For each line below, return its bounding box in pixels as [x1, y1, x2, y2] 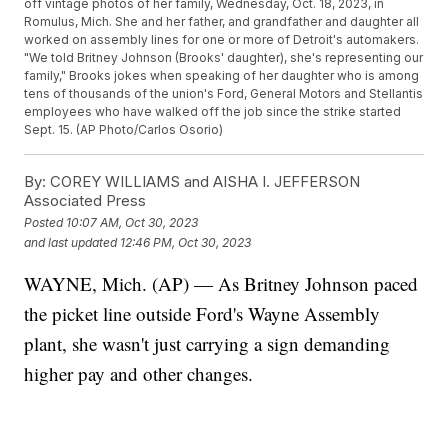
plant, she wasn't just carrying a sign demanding [24, 331, 391, 357]
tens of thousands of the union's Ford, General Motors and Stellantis [24, 86, 424, 102]
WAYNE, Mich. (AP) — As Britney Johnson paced [24, 271, 419, 297]
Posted [24, 214, 67, 230]
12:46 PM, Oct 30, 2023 [120, 234, 252, 250]
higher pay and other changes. [24, 361, 254, 387]
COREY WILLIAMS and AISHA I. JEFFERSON [46, 172, 361, 192]
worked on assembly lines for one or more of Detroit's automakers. [24, 32, 420, 48]
